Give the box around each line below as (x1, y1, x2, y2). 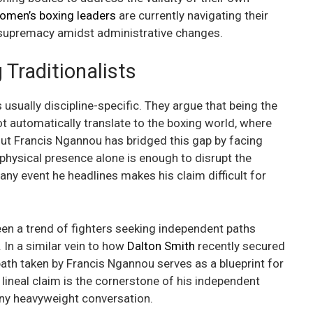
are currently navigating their (116, 8, 268, 22)
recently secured (195, 238, 285, 253)
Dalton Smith (127, 238, 195, 253)
